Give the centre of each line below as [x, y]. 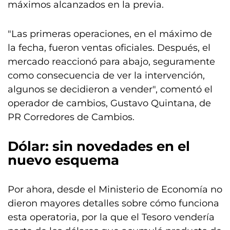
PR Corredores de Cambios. [71, 117]
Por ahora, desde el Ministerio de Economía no [115, 189]
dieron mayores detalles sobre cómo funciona [113, 203]
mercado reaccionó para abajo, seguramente [111, 62]
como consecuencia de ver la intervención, [106, 75]
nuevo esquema [63, 160]
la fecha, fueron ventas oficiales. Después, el [109, 48]
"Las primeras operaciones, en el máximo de [110, 34]
